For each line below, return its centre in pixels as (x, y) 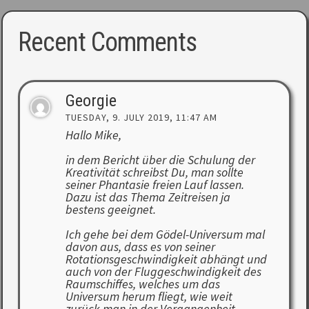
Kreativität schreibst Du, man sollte (154, 172)
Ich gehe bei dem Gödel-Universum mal (165, 234)
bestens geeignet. (110, 209)
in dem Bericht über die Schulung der (160, 159)
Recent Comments (108, 42)
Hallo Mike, (93, 134)
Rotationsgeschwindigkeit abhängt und (166, 259)
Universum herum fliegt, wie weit (149, 296)
